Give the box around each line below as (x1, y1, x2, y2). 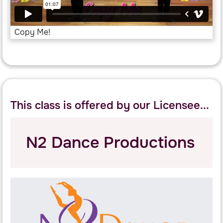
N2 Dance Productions (26, 132, 195, 153)
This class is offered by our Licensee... (10, 99, 209, 113)
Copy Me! (14, 27, 50, 38)
